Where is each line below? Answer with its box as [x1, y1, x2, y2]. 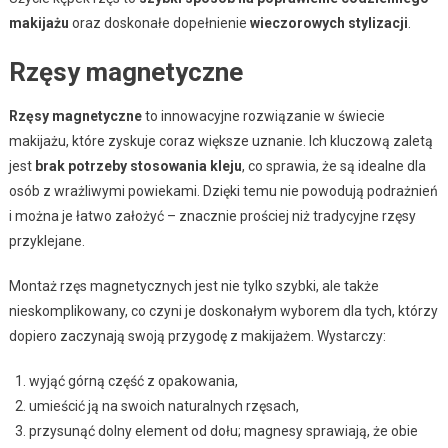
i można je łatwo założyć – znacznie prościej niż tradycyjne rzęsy [8, 207, 416, 224]
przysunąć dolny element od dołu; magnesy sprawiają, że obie [28, 422, 418, 439]
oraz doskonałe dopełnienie [68, 14, 250, 31]
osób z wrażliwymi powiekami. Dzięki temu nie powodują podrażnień [8, 182, 438, 199]
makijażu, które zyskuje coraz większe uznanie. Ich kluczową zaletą [8, 132, 433, 149]
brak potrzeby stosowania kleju [34, 157, 242, 174]
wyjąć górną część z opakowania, [28, 372, 238, 389]
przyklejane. [8, 232, 85, 249]
